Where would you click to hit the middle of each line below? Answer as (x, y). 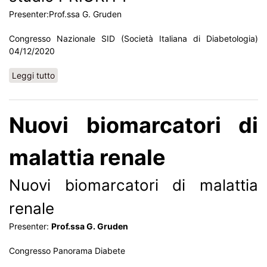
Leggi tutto (33, 75)
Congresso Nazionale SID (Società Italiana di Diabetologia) (133, 38)
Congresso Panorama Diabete (67, 251)
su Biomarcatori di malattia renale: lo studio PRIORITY (159, 75)
